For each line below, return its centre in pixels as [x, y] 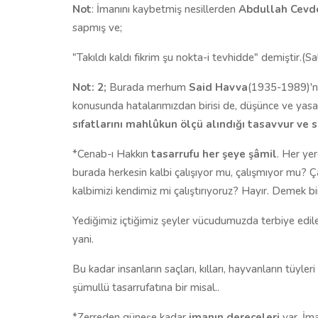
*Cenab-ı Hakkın [112, 154]
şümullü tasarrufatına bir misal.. [146, 287]
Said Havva [218, 87]
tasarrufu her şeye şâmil [214, 154]
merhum [168, 87]
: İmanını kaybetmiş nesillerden [165, 9]
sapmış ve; [97, 27]
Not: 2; [91, 87]
